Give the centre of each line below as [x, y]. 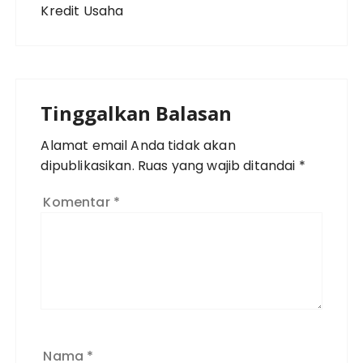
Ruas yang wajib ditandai [218, 166]
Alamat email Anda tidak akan [138, 145]
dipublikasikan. [88, 166]
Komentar [78, 202]
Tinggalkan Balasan [137, 113]
